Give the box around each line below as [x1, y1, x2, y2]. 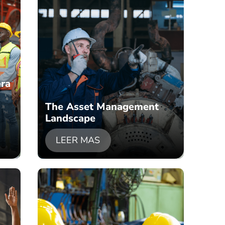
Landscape [45, 111, 95, 125]
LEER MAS [56, 134, 100, 147]
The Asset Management [45, 99, 159, 114]
